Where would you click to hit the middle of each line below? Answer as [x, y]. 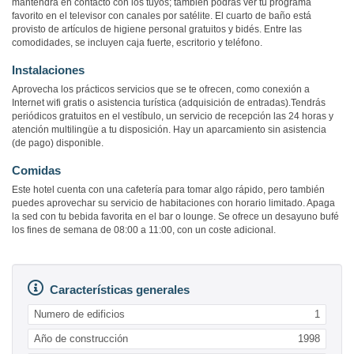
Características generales [120, 290]
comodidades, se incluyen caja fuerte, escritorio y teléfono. [137, 43]
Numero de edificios [79, 314]
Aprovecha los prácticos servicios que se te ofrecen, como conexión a [161, 90]
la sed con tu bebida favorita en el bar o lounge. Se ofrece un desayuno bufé [175, 217]
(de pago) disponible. [58, 143]
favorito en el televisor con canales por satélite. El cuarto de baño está [162, 16]
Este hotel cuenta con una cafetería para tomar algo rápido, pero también [168, 190]
